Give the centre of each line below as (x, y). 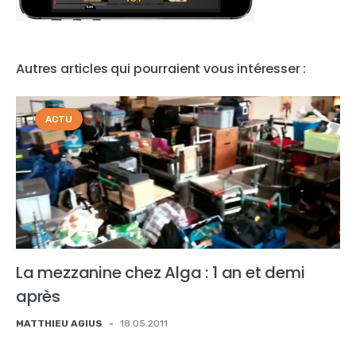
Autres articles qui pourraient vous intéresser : (161, 69)
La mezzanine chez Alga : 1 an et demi (161, 272)
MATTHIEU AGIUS (59, 323)
